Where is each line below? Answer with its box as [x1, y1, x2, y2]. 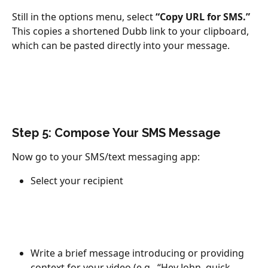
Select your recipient [31, 174, 123, 188]
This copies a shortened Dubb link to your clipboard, [12, 25, 251, 38]
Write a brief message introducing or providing [31, 246, 246, 260]
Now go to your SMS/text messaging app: [12, 150, 200, 163]
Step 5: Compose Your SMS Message [12, 125, 221, 140]
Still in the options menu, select [12, 10, 156, 24]
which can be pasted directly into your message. [12, 39, 230, 53]
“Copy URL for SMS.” [156, 10, 250, 24]
